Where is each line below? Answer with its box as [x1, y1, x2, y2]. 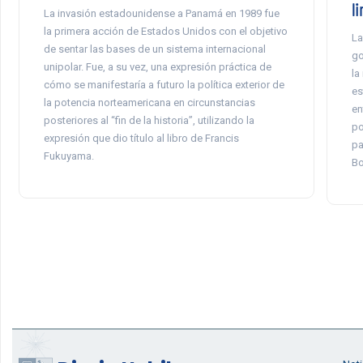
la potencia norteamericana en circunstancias [43, 96, 255, 109]
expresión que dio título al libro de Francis [43, 132, 239, 144]
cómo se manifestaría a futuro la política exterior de [43, 79, 284, 91]
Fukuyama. [43, 150, 94, 162]
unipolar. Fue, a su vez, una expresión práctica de [43, 61, 271, 73]
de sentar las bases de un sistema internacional [43, 43, 266, 55]
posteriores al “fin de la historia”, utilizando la [43, 114, 254, 126]
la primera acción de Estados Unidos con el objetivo [43, 25, 288, 37]
